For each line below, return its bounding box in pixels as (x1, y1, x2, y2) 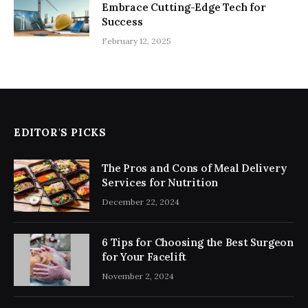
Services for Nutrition (102, 176, 219, 190)
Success (102, 15, 143, 29)
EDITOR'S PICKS (14, 126, 107, 140)
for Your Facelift (102, 250, 187, 264)
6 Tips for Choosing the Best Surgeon (102, 236, 294, 250)
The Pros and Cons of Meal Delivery (102, 162, 287, 175)
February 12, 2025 (102, 36, 171, 47)
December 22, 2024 (102, 197, 179, 208)
